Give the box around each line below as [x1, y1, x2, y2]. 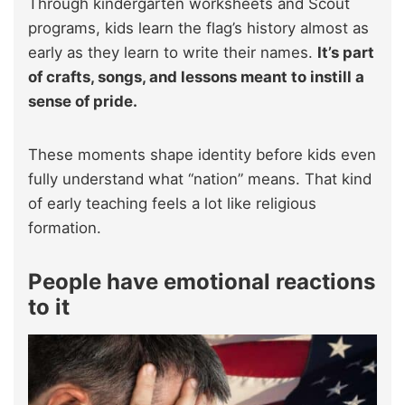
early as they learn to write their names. [28, 42, 317, 61]
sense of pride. [28, 91, 137, 110]
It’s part [317, 42, 374, 61]
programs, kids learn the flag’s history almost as [28, 18, 369, 37]
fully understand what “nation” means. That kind [28, 169, 372, 188]
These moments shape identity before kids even [28, 145, 376, 164]
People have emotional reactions [28, 268, 375, 295]
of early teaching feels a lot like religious [28, 193, 316, 212]
